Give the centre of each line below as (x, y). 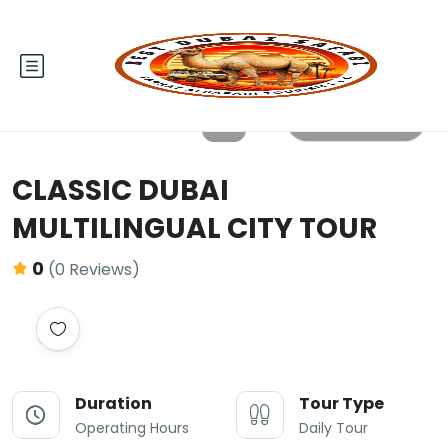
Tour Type (341, 403)
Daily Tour (333, 428)
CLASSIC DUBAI (120, 190)
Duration (113, 403)
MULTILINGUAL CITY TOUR (194, 228)
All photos (369, 120)
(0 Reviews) (94, 269)
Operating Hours (132, 428)
